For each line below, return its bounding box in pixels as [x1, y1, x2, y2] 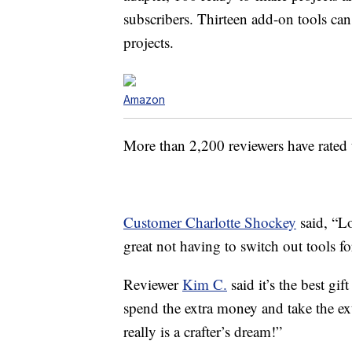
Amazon [123, 93, 165, 107]
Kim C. [182, 274, 227, 295]
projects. [123, 32, 174, 53]
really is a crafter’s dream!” [123, 321, 282, 342]
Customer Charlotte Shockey [123, 212, 296, 233]
